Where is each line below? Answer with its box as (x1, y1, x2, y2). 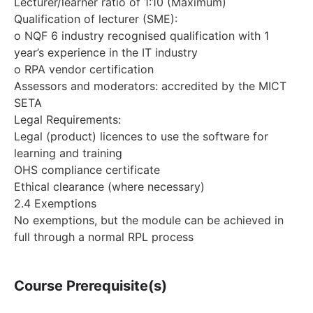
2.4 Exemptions (14, 196, 96, 210)
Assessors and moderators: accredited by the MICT (14, 78, 286, 93)
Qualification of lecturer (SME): (14, 11, 177, 26)
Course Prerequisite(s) (14, 277, 167, 295)
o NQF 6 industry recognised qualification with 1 (14, 28, 269, 43)
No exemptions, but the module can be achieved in (14, 212, 284, 227)
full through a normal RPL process (14, 229, 194, 244)
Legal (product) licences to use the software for (14, 129, 268, 143)
